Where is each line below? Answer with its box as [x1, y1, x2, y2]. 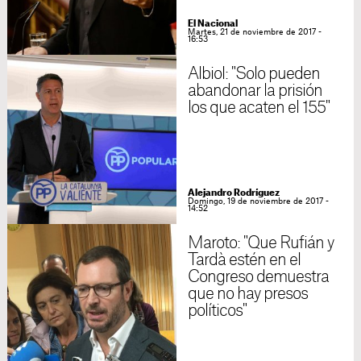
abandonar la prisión [187, 83, 323, 99]
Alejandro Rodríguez [187, 189, 280, 197]
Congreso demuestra [187, 269, 330, 285]
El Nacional [187, 19, 238, 28]
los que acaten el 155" [187, 100, 330, 116]
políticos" [187, 303, 247, 319]
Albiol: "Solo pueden [187, 66, 321, 82]
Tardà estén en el [187, 252, 301, 268]
